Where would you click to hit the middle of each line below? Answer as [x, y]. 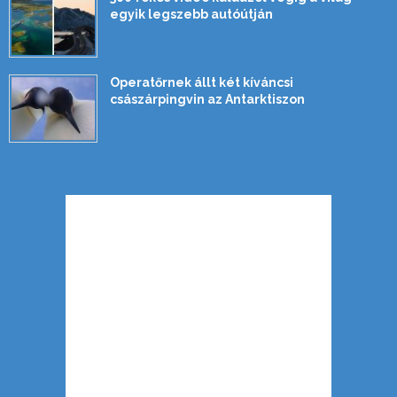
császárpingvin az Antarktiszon [207, 100]
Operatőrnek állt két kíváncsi [202, 83]
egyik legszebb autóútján [191, 15]
